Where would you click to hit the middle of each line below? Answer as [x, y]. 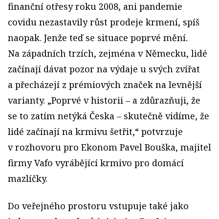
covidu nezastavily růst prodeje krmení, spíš [104, 22]
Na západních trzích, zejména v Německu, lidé [108, 53]
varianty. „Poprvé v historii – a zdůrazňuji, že [104, 100]
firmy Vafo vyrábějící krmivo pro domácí [96, 163]
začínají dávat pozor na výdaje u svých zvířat [104, 69]
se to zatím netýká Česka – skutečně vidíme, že [109, 116]
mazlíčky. [28, 178]
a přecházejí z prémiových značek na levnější [105, 85]
